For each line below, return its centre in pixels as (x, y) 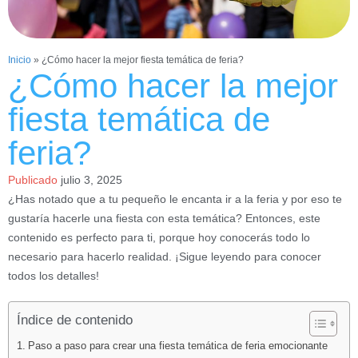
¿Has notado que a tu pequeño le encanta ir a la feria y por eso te (175, 199)
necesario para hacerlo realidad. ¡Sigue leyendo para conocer (165, 256)
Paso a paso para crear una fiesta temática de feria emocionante (177, 346)
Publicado (33, 179)
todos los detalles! (54, 275)
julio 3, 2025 (91, 179)
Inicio (20, 60)
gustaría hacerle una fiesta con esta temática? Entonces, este (164, 218)
